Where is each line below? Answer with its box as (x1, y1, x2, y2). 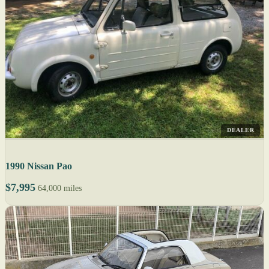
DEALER (227, 127, 254, 134)
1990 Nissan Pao (5, 161, 72, 172)
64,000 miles (38, 184, 82, 193)
